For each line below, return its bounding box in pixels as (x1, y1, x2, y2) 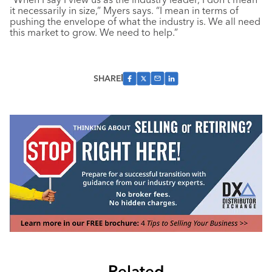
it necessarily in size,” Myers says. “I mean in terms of (10, 4, 239, 16)
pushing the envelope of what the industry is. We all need (10, 15, 260, 27)
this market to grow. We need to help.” (10, 25, 178, 38)
